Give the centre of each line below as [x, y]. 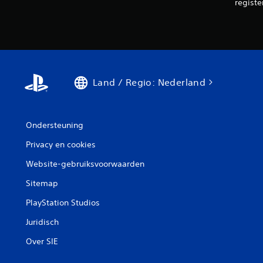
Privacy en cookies [61, 144]
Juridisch [42, 222]
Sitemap [42, 183]
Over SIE [42, 241]
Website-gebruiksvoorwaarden [85, 164]
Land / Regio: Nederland [149, 82]
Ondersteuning [55, 125]
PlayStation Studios [63, 203]
